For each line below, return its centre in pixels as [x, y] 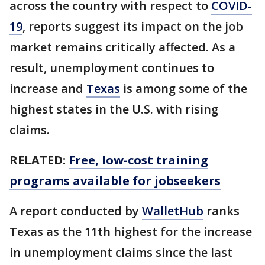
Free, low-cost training [138, 160]
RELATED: [38, 160]
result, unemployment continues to [112, 68]
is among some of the [184, 88]
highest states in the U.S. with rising [114, 109]
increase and [48, 88]
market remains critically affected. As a [122, 47]
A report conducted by [76, 211]
